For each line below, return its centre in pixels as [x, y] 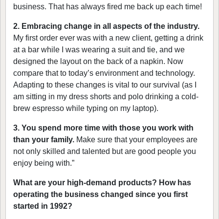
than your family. [44, 140]
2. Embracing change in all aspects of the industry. [106, 26]
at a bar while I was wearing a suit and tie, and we [99, 50]
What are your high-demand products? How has [102, 183]
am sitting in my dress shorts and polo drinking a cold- [106, 97]
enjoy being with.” [44, 163]
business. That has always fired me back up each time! [108, 7]
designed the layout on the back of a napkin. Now [98, 62]
